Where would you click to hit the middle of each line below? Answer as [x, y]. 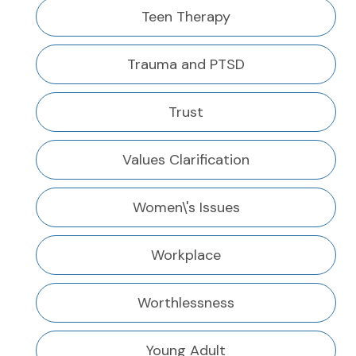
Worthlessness [186, 303]
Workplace [186, 255]
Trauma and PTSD [186, 65]
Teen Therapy [186, 17]
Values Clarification [186, 160]
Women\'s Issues [186, 208]
